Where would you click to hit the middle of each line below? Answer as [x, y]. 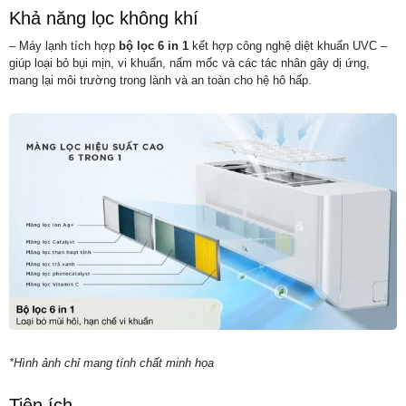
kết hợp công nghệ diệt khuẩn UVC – [288, 45]
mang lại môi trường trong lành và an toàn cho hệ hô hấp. [160, 80]
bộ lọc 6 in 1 [154, 45]
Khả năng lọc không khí [104, 18]
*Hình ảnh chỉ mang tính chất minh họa [111, 362]
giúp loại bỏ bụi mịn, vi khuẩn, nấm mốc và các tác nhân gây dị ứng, [189, 63]
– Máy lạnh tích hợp [64, 45]
